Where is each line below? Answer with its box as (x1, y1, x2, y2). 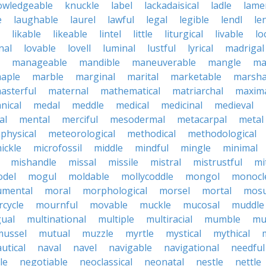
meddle (72, 99, 104, 112)
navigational (164, 241, 219, 254)
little (133, 27, 153, 40)
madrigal (225, 42, 264, 55)
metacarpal (177, 113, 227, 126)
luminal (103, 42, 135, 55)
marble (32, 70, 64, 83)
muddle (232, 198, 264, 211)
